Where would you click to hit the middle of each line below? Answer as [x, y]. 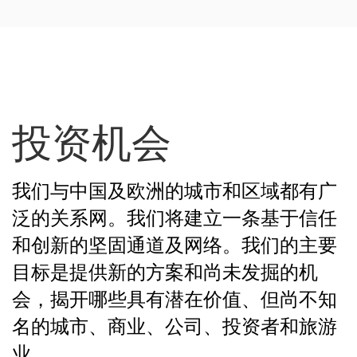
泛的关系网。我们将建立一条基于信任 [175, 217]
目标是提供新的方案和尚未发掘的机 [165, 271]
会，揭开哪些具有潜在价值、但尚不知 [175, 298]
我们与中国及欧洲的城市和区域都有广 [175, 190]
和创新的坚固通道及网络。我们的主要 [175, 244]
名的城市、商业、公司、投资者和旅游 [175, 325]
